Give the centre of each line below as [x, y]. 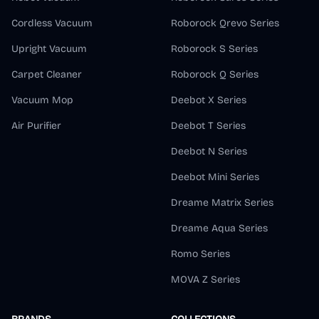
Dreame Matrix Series [222, 203]
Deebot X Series [209, 100]
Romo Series [200, 254]
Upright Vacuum [49, 49]
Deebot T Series [208, 126]
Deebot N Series [209, 151]
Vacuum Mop [42, 100]
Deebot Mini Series [215, 177]
